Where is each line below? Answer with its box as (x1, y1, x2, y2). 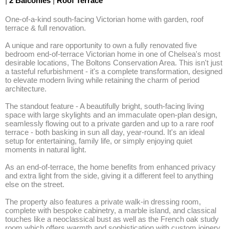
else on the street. (5, 180, 64, 189)
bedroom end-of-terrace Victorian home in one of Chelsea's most (5, 50, 220, 58)
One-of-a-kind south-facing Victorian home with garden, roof (5, 15, 203, 24)
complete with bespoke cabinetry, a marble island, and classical (5, 206, 216, 215)
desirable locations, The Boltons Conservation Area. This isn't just (5, 58, 222, 67)
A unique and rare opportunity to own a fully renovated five (5, 41, 197, 50)
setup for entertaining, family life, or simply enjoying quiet (5, 136, 192, 145)
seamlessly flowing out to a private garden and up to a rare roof (5, 119, 214, 128)
